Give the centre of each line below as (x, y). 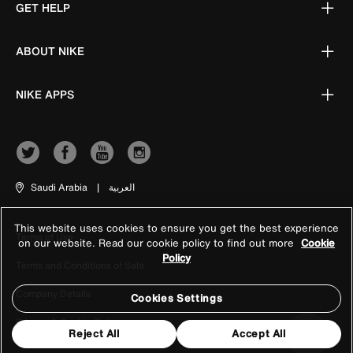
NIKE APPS (45, 94)
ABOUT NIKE (50, 51)
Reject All (94, 334)
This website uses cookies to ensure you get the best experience (176, 228)
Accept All (259, 334)
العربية (122, 187)
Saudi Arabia (59, 187)
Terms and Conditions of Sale (80, 265)
